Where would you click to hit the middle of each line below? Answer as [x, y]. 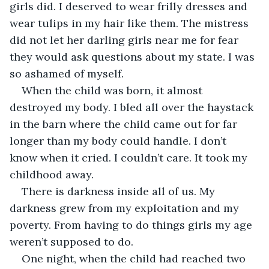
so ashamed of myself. [67, 73]
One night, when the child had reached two [135, 258]
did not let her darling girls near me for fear [125, 40]
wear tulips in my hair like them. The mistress [131, 23]
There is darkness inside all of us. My [120, 191]
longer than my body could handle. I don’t [119, 141]
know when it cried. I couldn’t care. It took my [130, 157]
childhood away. [53, 174]
